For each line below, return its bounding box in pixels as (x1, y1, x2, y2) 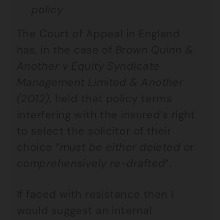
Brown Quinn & (115, 43, 193, 57)
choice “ (17, 140, 60, 154)
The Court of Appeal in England (17, 27, 180, 41)
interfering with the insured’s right (17, 108, 195, 122)
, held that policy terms (49, 91, 172, 106)
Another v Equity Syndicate (17, 59, 160, 73)
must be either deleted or (59, 140, 194, 154)
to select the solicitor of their (17, 124, 172, 138)
